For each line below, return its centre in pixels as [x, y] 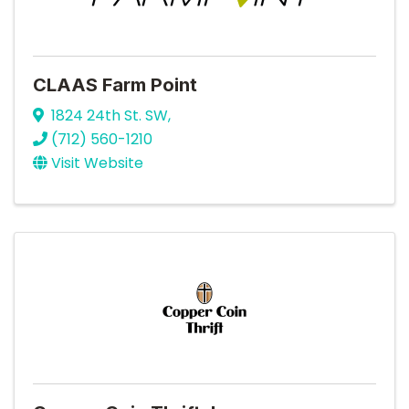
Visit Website [97, 163]
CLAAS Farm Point [115, 84]
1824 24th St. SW [110, 115]
